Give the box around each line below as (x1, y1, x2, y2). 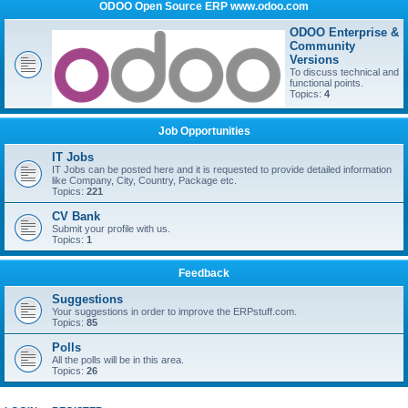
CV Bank (52, 209, 100, 223)
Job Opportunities (158, 125, 250, 138)
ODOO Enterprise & (290, 25, 399, 39)
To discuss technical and (290, 66, 399, 77)
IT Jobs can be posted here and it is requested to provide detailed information (52, 164, 392, 175)
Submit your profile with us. (52, 223, 170, 234)
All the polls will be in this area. (52, 354, 184, 365)
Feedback (178, 267, 229, 280)
